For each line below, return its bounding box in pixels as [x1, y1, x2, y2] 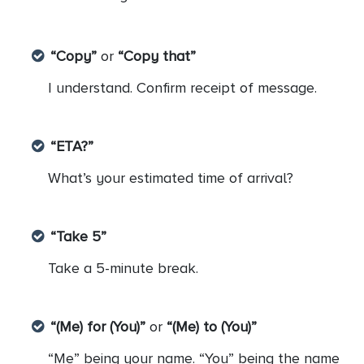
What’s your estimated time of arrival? [48, 170, 293, 187]
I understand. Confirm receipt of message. [48, 80, 317, 97]
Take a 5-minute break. [48, 260, 198, 277]
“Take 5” [50, 228, 106, 245]
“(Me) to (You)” [167, 318, 257, 336]
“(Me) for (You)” [50, 318, 145, 336]
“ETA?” [50, 138, 93, 155]
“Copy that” [118, 48, 196, 65]
